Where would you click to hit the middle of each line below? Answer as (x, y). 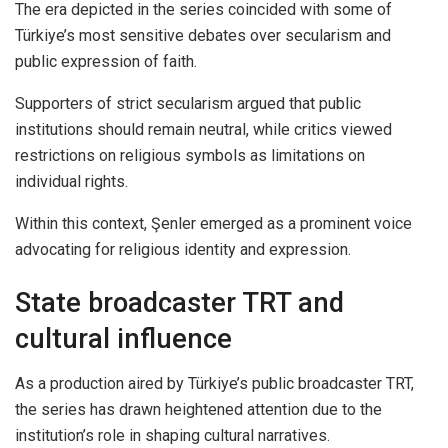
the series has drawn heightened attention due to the (198, 409)
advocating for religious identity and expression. (183, 249)
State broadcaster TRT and (179, 303)
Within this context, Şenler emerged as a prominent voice (213, 223)
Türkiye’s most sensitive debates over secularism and (203, 35)
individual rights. (71, 181)
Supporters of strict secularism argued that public (188, 103)
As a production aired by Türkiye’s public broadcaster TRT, (214, 383)
